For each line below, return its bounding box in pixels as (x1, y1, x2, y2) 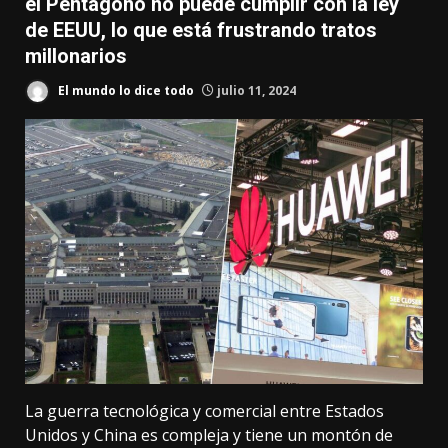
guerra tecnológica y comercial (47, 400, 276, 423)
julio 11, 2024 (214, 81, 296, 99)
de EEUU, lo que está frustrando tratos (25, 18, 377, 42)
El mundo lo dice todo (55, 81, 194, 99)
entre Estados (276, 400, 384, 423)
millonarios (25, 44, 127, 68)
